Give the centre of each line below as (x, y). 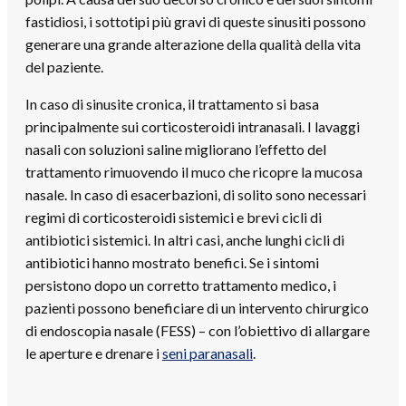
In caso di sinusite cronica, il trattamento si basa (172, 103)
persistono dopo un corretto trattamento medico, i (181, 285)
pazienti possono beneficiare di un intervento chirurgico (197, 307)
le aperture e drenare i (94, 353)
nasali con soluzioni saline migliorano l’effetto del (176, 149)
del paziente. (64, 66)
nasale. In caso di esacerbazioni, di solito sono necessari (196, 194)
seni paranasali (208, 353)
